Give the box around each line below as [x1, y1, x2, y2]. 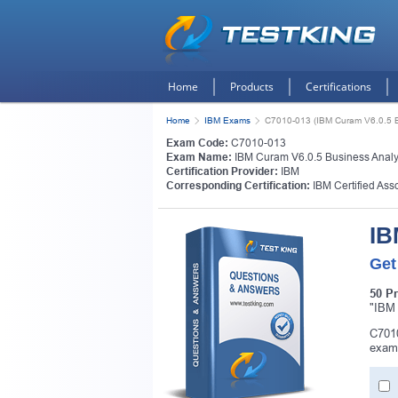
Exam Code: [166, 137, 228, 149]
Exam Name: [166, 151, 232, 163]
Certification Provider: [166, 165, 278, 178]
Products [230, 79, 274, 94]
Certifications [306, 79, 371, 94]
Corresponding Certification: [166, 179, 310, 192]
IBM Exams [204, 115, 251, 125]
